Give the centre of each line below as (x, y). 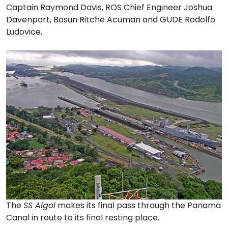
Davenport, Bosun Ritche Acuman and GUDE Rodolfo (111, 20)
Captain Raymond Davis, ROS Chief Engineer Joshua (109, 8)
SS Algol (39, 205)
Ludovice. (24, 32)
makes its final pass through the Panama (138, 205)
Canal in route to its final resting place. (83, 217)
